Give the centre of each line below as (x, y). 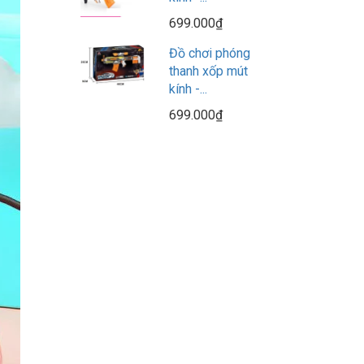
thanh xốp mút (208, 71)
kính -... (188, 89)
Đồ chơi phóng (209, 53)
